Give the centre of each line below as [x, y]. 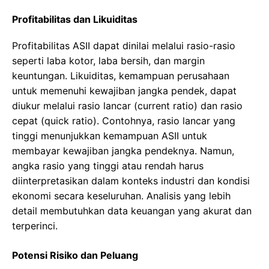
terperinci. [35, 226]
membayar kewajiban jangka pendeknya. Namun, [123, 151]
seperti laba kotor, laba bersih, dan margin [108, 61]
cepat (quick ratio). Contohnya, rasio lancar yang [124, 121]
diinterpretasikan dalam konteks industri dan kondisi [131, 181]
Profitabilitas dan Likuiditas [75, 20]
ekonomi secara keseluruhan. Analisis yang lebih [121, 196]
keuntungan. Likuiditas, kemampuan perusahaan [121, 76]
